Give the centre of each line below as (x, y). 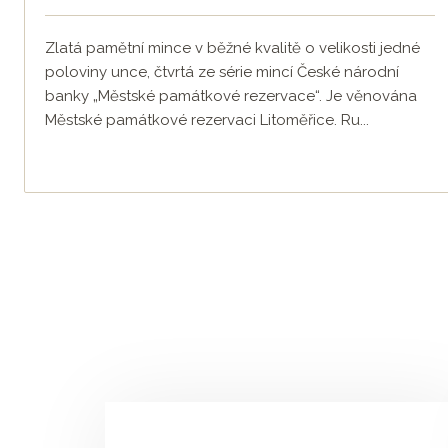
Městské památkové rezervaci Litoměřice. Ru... (207, 120)
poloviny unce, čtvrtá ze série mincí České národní (222, 72)
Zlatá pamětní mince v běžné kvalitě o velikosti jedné (232, 48)
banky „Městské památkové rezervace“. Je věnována (231, 96)
